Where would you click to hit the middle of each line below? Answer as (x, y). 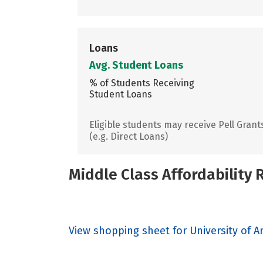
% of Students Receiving (142, 83)
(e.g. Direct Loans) (129, 136)
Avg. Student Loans (136, 65)
